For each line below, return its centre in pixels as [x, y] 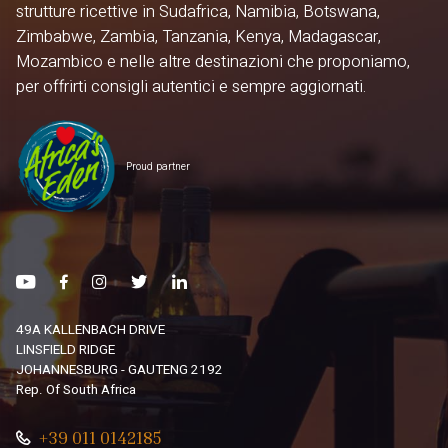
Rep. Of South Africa [76, 390]
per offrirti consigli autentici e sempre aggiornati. [191, 87]
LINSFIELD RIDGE [66, 350]
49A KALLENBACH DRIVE [91, 330]
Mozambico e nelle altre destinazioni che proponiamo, [213, 62]
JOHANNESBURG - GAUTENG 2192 [120, 370]
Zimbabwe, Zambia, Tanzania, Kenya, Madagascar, [199, 37]
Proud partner [158, 166]
